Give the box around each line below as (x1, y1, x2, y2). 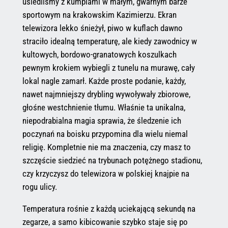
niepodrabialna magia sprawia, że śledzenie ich (22, 115, 181, 126)
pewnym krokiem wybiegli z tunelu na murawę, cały (22, 62, 195, 73)
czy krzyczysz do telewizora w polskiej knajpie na (22, 168, 189, 179)
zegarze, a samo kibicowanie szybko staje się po (22, 216, 188, 227)
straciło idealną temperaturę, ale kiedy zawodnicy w (22, 36, 197, 46)
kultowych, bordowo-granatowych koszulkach (22, 49, 177, 60)
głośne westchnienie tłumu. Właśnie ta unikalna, (22, 102, 185, 112)
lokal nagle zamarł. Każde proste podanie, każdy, (22, 75, 186, 86)
